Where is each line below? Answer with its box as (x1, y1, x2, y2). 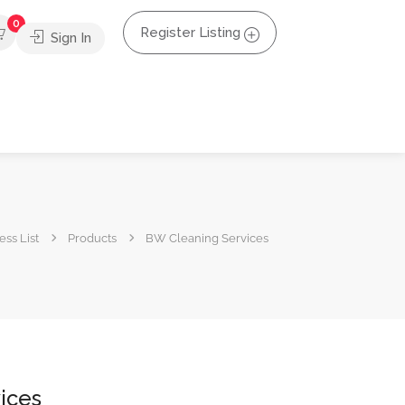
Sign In (47, 29, 91, 46)
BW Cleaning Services (146, 231, 268, 245)
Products (68, 231, 117, 245)
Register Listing (140, 24, 240, 41)
